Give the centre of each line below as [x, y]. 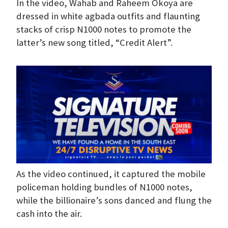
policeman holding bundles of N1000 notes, [104, 187]
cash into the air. [49, 213]
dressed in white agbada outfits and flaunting [108, 16]
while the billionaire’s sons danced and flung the [114, 200]
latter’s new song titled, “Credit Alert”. [94, 42]
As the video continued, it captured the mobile [111, 174]
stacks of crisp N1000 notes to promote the [104, 29]
